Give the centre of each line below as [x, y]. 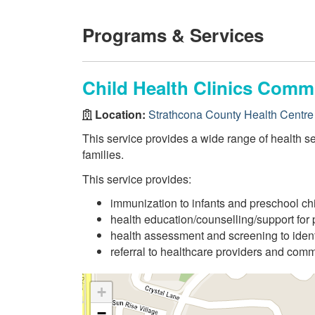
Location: [120, 114]
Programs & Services [173, 35]
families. [103, 154]
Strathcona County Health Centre [231, 114]
